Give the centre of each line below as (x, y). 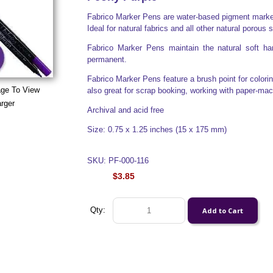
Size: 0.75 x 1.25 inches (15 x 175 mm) (157, 129)
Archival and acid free (125, 110)
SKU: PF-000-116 (118, 161)
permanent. (107, 59)
